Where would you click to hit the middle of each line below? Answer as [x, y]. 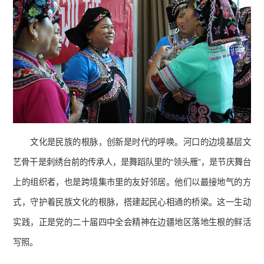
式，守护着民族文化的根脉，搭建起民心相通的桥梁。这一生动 [132, 202]
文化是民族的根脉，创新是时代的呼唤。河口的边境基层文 [141, 142]
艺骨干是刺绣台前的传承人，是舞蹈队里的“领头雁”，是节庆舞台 [132, 162]
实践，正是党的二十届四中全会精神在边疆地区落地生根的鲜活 [132, 222]
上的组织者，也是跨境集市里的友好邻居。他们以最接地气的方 [132, 182]
